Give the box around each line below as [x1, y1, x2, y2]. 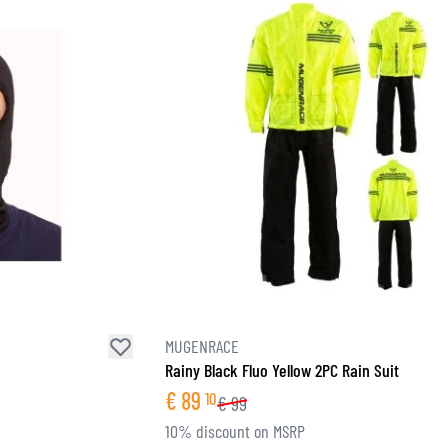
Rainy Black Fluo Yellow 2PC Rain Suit [165, 358, 400, 381]
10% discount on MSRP [165, 419, 306, 442]
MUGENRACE [165, 335, 240, 358]
